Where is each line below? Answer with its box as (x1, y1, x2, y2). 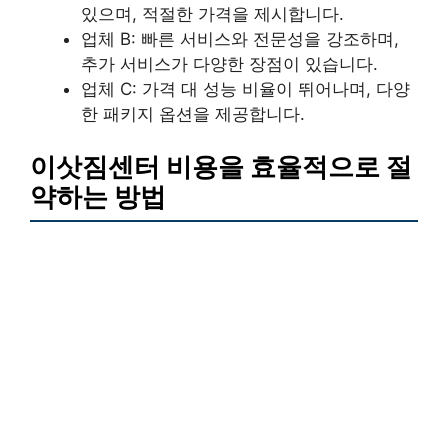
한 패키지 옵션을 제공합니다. (81, 103, 305, 124)
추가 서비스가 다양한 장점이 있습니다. (81, 53, 378, 74)
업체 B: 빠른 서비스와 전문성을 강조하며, (81, 28, 399, 49)
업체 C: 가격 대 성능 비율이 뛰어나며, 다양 (81, 78, 410, 99)
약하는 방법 (30, 181, 166, 213)
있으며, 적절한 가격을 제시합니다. (81, 3, 344, 24)
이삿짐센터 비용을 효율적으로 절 (30, 151, 412, 183)
